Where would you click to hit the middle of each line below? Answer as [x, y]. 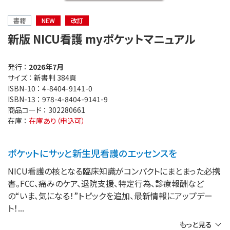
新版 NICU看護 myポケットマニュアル [101, 38]
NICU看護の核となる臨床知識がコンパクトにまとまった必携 [114, 171]
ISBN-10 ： [25, 88]
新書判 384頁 [55, 77]
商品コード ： [28, 110]
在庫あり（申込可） [57, 120]
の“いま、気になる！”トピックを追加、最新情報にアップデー [110, 195]
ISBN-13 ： [25, 99]
